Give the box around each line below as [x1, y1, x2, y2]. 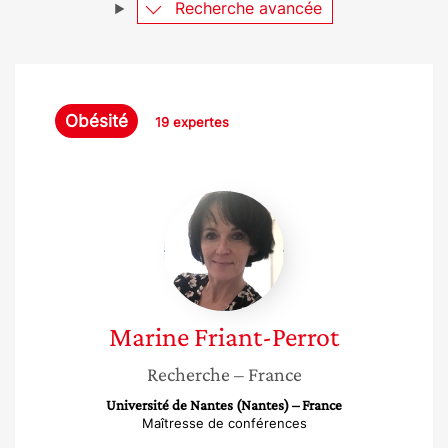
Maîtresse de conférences [141, 415, 307, 431]
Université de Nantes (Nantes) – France [106, 397, 342, 413]
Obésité [65, 111, 128, 131]
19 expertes [155, 114, 229, 130]
